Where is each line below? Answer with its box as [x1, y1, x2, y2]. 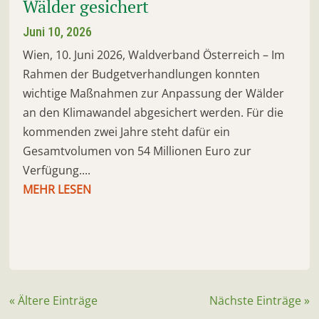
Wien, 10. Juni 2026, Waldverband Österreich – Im [23, 46, 286, 63]
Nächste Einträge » [209, 292, 310, 308]
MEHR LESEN [23, 181, 92, 197]
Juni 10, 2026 [23, 23, 93, 39]
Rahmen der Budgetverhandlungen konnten [23, 66, 261, 82]
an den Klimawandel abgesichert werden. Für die [23, 104, 284, 120]
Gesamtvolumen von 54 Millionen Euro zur [23, 142, 252, 159]
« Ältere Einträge [9, 292, 98, 308]
